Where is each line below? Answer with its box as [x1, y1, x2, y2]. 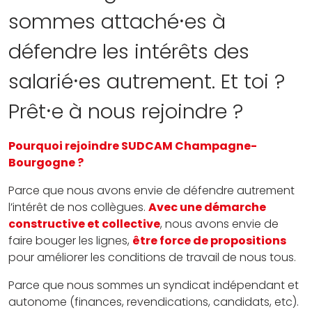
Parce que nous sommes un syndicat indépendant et [8, 277, 299, 293]
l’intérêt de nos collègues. [8, 199, 148, 215]
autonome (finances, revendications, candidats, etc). [8, 294, 299, 310]
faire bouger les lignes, [8, 233, 132, 249]
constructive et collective [8, 216, 160, 232]
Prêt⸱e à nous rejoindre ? [8, 97, 243, 125]
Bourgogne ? [8, 155, 84, 171]
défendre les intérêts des [8, 38, 249, 65]
